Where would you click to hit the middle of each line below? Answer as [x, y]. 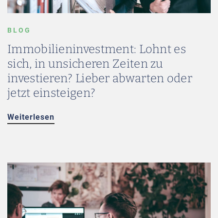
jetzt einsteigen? [52, 93]
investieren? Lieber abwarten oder [100, 78]
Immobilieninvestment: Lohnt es [97, 49]
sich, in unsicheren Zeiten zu [85, 64]
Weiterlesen [31, 117]
